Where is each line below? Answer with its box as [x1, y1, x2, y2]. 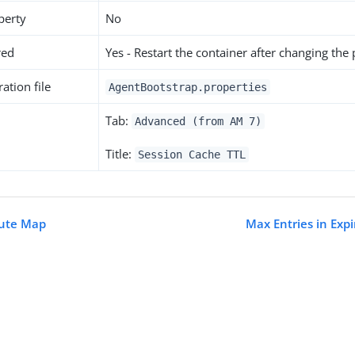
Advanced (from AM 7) [135, 115, 261, 128]
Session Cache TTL [138, 148, 246, 161]
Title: [105, 146, 136, 162]
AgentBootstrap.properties [109, 81, 267, 94]
